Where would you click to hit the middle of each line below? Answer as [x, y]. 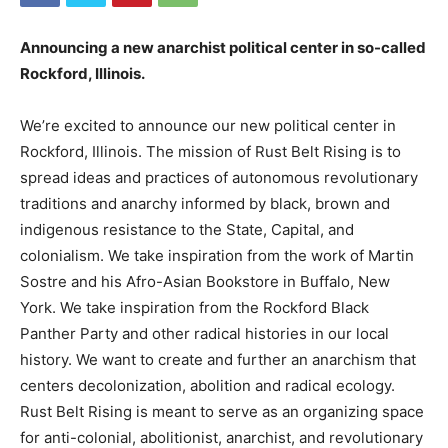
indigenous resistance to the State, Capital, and [187, 229]
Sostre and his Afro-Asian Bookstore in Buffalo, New [205, 281]
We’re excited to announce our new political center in [208, 125]
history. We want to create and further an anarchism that [218, 359]
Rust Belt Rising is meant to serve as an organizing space [222, 411]
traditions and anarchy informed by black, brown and [205, 203]
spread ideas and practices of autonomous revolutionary [219, 177]
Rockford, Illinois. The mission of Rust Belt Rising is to [210, 151]
